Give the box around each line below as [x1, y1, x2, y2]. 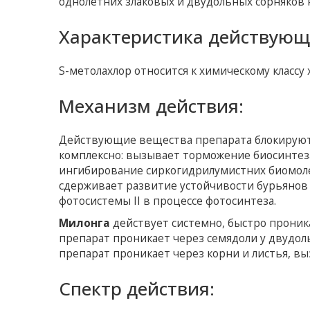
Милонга [59, 216, 111, 231]
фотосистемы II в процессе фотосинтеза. [59, 194, 277, 209]
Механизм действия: [59, 93, 244, 119]
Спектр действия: [59, 276, 215, 302]
